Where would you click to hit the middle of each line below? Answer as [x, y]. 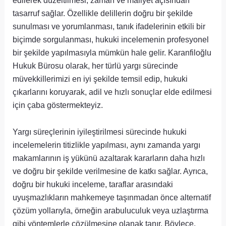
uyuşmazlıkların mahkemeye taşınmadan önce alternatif [112, 197]
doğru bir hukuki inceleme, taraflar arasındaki [93, 184]
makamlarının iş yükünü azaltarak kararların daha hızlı [109, 158]
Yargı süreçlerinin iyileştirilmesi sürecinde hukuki [100, 131]
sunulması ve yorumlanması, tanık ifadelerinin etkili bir [109, 26]
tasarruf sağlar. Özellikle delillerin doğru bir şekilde [103, 13]
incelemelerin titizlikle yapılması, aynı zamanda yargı [107, 145]
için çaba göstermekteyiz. [58, 105]
